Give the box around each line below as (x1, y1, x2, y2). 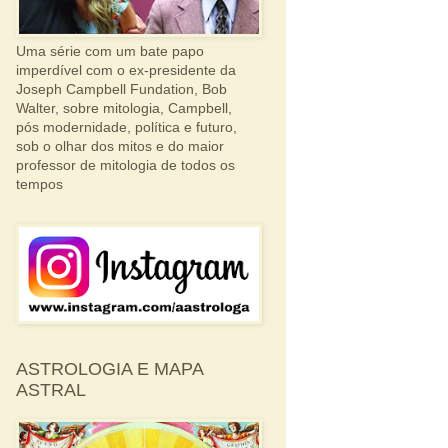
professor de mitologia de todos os (16, 157, 235, 174)
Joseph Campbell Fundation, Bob (16, 81, 227, 98)
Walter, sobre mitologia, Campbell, (16, 100, 232, 117)
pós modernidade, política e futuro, (16, 119, 237, 136)
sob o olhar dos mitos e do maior (16, 138, 224, 155)
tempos (16, 176, 63, 193)
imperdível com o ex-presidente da (16, 62, 236, 79)
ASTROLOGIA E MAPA (16, 359, 203, 380)
